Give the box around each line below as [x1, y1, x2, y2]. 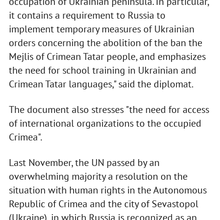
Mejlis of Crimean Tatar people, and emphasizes [8, 50, 206, 63]
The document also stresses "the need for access [8, 103, 209, 116]
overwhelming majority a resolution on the [8, 170, 188, 183]
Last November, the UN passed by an [8, 156, 160, 169]
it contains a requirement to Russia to [8, 9, 165, 22]
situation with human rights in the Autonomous [8, 184, 207, 197]
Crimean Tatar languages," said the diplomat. [8, 78, 193, 91]
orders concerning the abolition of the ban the [8, 36, 202, 50]
